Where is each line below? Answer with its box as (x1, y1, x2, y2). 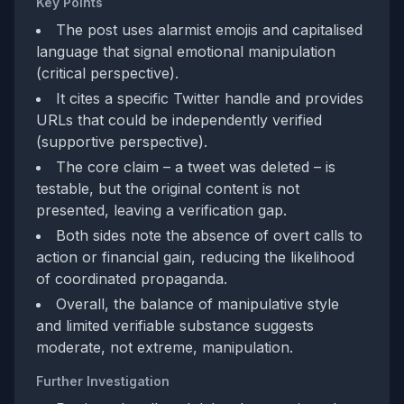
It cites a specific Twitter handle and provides (56, 89, 363, 107)
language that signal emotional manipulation (36, 42, 335, 60)
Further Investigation (36, 373, 170, 389)
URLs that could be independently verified (36, 111, 322, 129)
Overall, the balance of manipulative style (56, 295, 339, 313)
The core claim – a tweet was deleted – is (56, 158, 335, 176)
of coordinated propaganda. (36, 270, 227, 288)
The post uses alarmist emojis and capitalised (56, 21, 363, 39)
